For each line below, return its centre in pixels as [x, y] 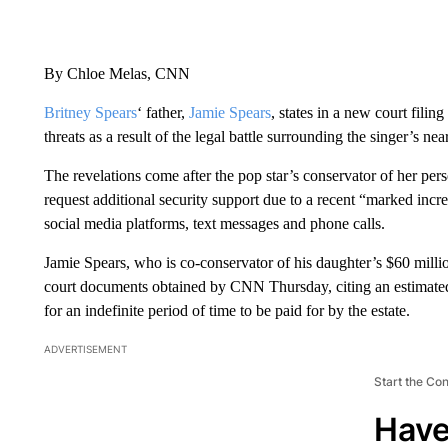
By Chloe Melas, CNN [116, 73]
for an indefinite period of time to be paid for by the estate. [226, 310]
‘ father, [162, 112]
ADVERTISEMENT [85, 348]
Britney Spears [90, 112]
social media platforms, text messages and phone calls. [214, 223]
